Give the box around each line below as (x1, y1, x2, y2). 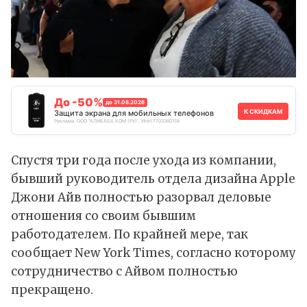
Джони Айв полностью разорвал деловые (11, 190, 271, 206)
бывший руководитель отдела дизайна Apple (11, 171, 295, 187)
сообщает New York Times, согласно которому (11, 245, 296, 261)
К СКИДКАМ (244, 108, 282, 116)
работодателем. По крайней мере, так (11, 227, 248, 243)
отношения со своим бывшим (11, 208, 196, 224)
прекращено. (11, 282, 93, 298)
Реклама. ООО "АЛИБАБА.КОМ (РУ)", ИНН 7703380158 (54, 118, 180, 125)
